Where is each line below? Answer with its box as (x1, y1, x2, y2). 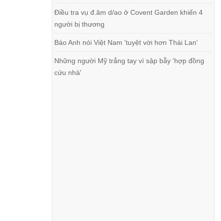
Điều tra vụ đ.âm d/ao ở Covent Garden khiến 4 (54, 8, 203, 16)
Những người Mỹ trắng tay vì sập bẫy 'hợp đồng (54, 57, 205, 65)
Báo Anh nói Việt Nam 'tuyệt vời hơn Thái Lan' (54, 38, 198, 46)
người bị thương (54, 20, 105, 28)
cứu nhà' (54, 69, 82, 76)
